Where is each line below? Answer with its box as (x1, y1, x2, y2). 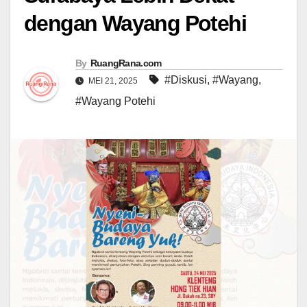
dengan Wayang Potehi (24, 11, 246, 36)
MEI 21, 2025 (86, 76, 140, 86)
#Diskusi (164, 74, 207, 86)
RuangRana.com (90, 58, 162, 69)
